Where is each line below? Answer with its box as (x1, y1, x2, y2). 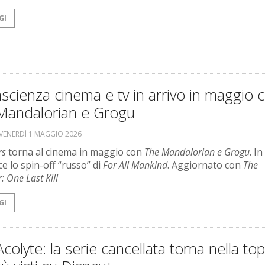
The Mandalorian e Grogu (144, 146, 250, 159)
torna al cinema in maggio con (6, 146, 144, 159)
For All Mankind (103, 159, 167, 172)
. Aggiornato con (167, 159, 243, 172)
